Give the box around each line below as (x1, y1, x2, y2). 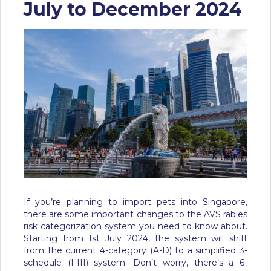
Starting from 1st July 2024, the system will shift (24, 233, 247, 244)
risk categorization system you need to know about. (24, 221, 247, 232)
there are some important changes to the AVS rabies (24, 209, 247, 220)
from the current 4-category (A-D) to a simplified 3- (24, 245, 247, 256)
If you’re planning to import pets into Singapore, (24, 197, 247, 208)
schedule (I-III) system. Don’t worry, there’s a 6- (24, 257, 247, 269)
